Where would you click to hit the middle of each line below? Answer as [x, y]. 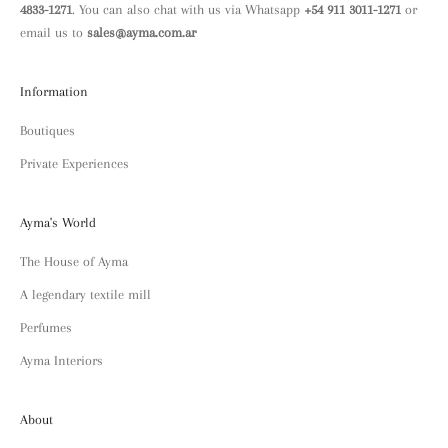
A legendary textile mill [85, 294]
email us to [53, 32]
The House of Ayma [74, 261]
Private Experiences [74, 163]
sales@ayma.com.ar [141, 32]
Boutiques [47, 130]
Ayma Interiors [61, 360]
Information [54, 91]
